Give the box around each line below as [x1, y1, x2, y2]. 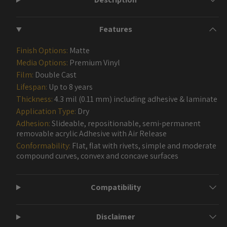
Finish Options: [16, 45, 68, 56]
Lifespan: [16, 82, 47, 93]
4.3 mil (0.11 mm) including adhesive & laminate [53, 94, 217, 105]
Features [99, 24, 132, 35]
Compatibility [90, 181, 141, 193]
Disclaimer [96, 211, 135, 222]
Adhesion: [16, 118, 50, 129]
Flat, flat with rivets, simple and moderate [70, 140, 216, 152]
